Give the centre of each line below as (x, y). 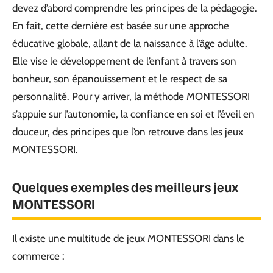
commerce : (38, 256)
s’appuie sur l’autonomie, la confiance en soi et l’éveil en (133, 114)
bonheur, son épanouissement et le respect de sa (120, 79)
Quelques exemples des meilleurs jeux (125, 186)
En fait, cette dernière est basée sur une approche (121, 26)
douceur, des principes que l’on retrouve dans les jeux (128, 132)
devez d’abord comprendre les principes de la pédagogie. (135, 8)
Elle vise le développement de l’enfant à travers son (124, 61)
